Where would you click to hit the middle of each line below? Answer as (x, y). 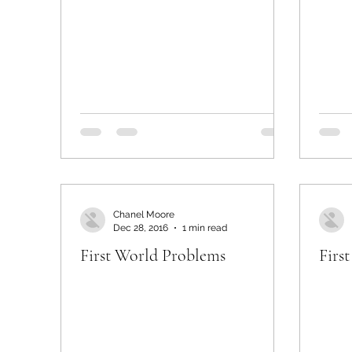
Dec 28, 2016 (141, 227)
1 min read (205, 227)
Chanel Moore (144, 214)
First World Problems (153, 255)
